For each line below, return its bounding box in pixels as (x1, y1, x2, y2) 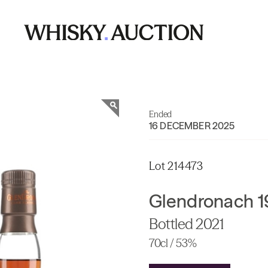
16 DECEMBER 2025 (149, 120, 235, 132)
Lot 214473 (149, 159, 203, 173)
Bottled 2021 (149, 215, 224, 233)
